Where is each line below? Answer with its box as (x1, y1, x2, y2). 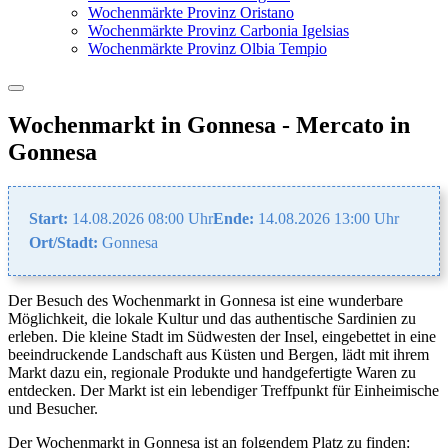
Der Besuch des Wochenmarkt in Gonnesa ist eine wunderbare (8, 291, 403, 309)
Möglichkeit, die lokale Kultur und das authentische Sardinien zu (8, 309, 416, 327)
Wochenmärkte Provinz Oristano (88, 4, 294, 21)
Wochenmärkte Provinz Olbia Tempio (88, 40, 327, 57)
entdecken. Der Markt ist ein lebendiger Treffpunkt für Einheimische (8, 381, 439, 399)
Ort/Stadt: (29, 233, 98, 251)
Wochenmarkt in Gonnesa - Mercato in (8, 111, 410, 138)
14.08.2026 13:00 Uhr (254, 209, 399, 227)
